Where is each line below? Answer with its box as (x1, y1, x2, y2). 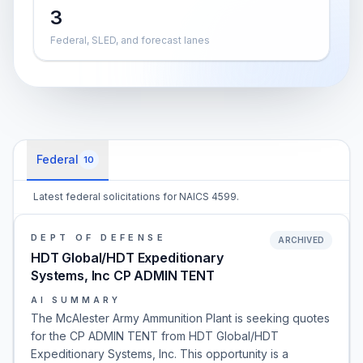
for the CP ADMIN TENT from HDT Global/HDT (31, 329, 279, 343)
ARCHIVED (278, 235, 324, 245)
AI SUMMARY (31, 295, 121, 305)
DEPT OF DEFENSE (31, 232, 166, 243)
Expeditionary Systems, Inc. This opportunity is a (31, 347, 288, 361)
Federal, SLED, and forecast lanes (50, 34, 210, 46)
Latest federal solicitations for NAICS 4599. (33, 190, 239, 203)
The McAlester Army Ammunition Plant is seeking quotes (31, 311, 330, 325)
